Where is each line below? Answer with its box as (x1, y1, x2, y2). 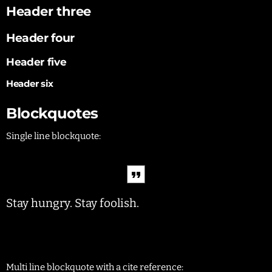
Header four (6, 30, 75, 45)
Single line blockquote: (6, 131, 101, 142)
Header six (6, 77, 53, 89)
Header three (6, 2, 91, 19)
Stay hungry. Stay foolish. (6, 196, 139, 211)
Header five (6, 56, 67, 69)
